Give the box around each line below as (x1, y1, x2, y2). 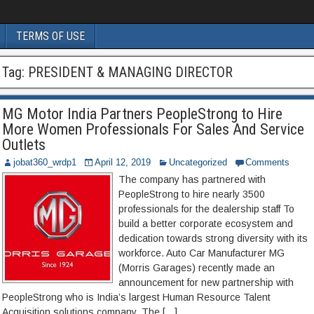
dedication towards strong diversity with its (118, 233, 308, 244)
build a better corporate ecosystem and (118, 218, 293, 229)
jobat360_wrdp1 (13, 157, 76, 168)
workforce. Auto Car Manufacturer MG (118, 247, 285, 259)
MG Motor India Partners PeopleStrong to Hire (1, 105, 282, 123)
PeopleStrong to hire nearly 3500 (118, 189, 265, 200)
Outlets (1, 136, 46, 153)
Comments (245, 157, 289, 168)
